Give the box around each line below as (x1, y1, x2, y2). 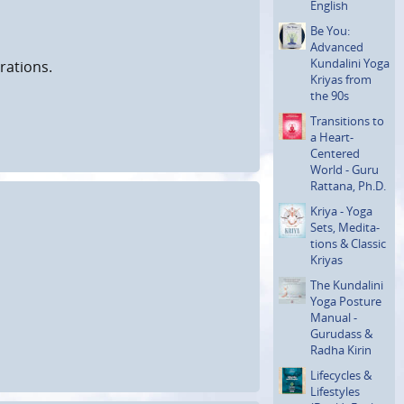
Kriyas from (310, 70, 372, 87)
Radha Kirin (310, 341, 372, 358)
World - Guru (310, 161, 379, 178)
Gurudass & (310, 325, 372, 342)
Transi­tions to (310, 112, 384, 129)
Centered (310, 144, 360, 161)
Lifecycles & (310, 366, 372, 383)
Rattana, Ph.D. (310, 177, 386, 194)
